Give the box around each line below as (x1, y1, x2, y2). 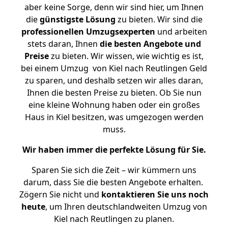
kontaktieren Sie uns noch (101, 189, 209, 200)
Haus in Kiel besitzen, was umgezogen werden (24, 111, 204, 123)
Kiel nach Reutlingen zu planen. (54, 213, 174, 224)
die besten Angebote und (99, 38, 201, 49)
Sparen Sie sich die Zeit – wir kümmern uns (32, 164, 196, 176)
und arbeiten (155, 26, 207, 37)
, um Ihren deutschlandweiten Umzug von (45, 201, 207, 212)
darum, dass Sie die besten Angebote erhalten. (23, 177, 205, 188)
